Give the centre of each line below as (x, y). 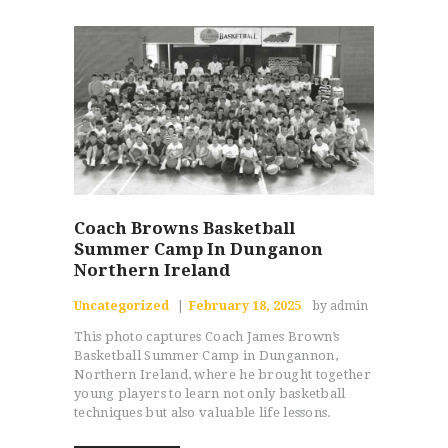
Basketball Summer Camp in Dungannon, (206, 356)
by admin (341, 306)
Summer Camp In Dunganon (198, 249)
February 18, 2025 (244, 306)
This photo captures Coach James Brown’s (207, 337)
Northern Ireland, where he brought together (222, 375)
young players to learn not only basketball (210, 394)
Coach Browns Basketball (184, 228)
